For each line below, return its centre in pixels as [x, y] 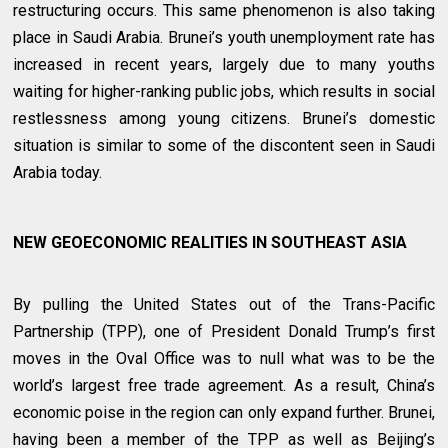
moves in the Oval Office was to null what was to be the [224, 359]
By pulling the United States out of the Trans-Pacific [224, 305]
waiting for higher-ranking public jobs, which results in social [224, 92]
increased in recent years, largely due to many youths [224, 65]
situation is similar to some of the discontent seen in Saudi [224, 146]
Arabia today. [58, 173]
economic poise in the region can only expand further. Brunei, [224, 413]
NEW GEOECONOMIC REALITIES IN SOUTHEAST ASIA [210, 243]
